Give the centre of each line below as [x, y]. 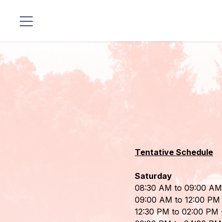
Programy [28, 115]
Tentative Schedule [174, 152]
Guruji [21, 127]
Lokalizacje [31, 49]
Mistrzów [27, 88]
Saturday [154, 176]
